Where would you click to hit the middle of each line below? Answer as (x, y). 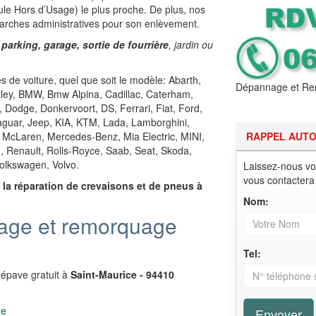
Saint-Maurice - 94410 (122, 274)
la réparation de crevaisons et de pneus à (103, 186)
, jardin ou (191, 44)
